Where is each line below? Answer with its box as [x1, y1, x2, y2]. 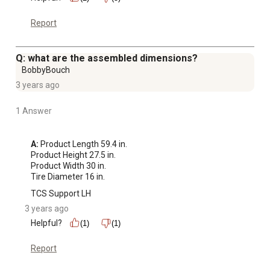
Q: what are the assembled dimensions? [16, 52, 198, 64]
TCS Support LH [31, 188, 91, 198]
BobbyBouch [22, 64, 70, 75]
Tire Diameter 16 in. [31, 171, 105, 181]
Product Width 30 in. [31, 160, 106, 171]
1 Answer [16, 105, 52, 116]
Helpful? [31, 218, 62, 228]
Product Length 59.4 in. [39, 139, 127, 149]
